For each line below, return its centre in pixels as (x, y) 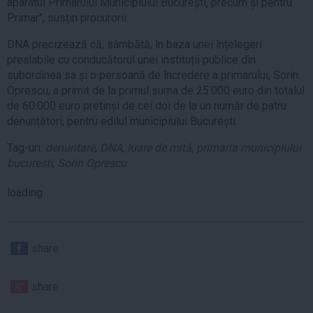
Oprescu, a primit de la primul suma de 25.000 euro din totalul (156, 90)
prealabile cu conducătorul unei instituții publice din (131, 59)
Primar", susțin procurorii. (68, 17)
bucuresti (30, 163)
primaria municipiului (249, 147)
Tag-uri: (26, 147)
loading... (28, 192)
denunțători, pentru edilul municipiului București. (122, 121)
